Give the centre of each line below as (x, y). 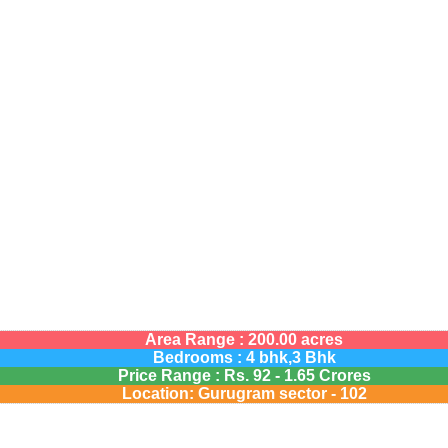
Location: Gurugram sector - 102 (244, 393)
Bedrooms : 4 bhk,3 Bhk (244, 357)
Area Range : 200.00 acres (244, 339)
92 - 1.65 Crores (309, 375)
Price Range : (170, 375)
